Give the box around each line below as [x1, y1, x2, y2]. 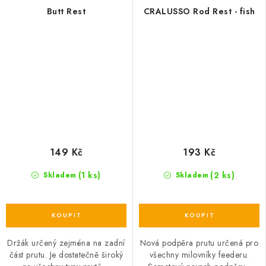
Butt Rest [46, 5, 86, 17]
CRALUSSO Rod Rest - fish [143, 5, 255, 17]
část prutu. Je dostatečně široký [9, 248, 123, 261]
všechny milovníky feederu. [149, 248, 249, 261]
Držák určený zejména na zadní [7, 236, 125, 249]
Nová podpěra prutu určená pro [140, 236, 259, 249]
